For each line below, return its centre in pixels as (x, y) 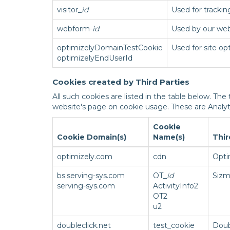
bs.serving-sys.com (91, 176)
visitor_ (69, 10)
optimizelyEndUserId (95, 58)
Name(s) (169, 137)
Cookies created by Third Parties (121, 82)
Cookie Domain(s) (92, 137)
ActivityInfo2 (176, 186)
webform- (75, 29)
